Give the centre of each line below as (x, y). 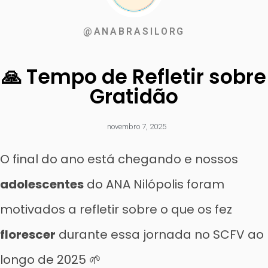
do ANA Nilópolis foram (154, 184)
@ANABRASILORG (134, 31)
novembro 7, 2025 (136, 127)
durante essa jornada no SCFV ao (160, 234)
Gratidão (134, 97)
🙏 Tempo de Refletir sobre (134, 77)
